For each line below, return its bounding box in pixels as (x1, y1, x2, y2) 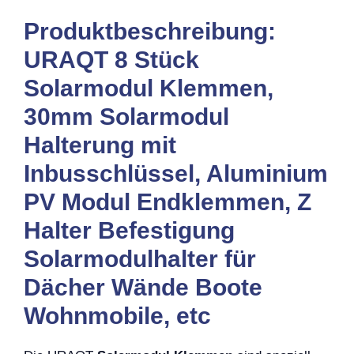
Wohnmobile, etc (24, 302, 211, 329)
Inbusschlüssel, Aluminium (24, 160, 328, 186)
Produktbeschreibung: (24, 17, 276, 44)
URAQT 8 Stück (24, 46, 199, 73)
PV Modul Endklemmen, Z (24, 188, 311, 215)
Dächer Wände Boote (24, 273, 262, 300)
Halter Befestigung (24, 217, 235, 243)
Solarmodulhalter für (24, 245, 256, 272)
